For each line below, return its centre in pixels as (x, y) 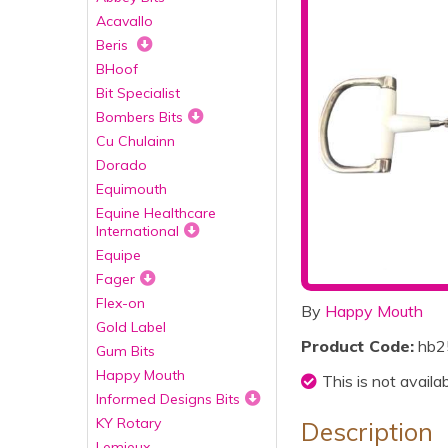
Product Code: (357, 346)
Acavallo (124, 21)
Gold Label (131, 327)
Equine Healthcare (156, 213)
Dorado (121, 165)
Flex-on (120, 303)
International (137, 231)
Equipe (118, 255)
